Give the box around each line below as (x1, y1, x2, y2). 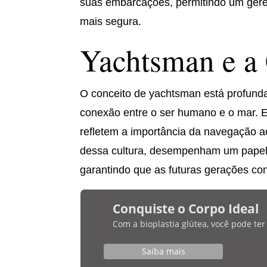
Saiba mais (141, 245, 185, 257)
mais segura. (80, 15, 142, 28)
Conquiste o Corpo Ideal (112, 200, 259, 217)
